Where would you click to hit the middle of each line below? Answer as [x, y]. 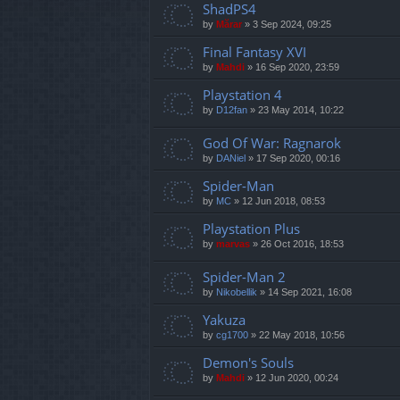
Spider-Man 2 [244, 277]
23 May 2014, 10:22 [301, 110]
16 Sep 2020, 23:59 [297, 67]
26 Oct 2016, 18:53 [302, 244]
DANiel [231, 158]
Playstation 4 [242, 95]
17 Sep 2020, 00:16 [298, 158]
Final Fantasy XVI [254, 52]
